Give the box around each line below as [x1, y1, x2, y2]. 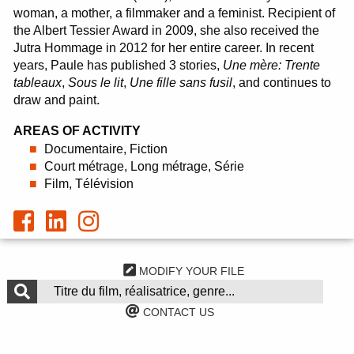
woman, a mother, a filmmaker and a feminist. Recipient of [13, 6, 336, 20]
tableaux [13, 76, 62, 89]
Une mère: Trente [223, 58, 321, 72]
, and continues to [232, 76, 332, 89]
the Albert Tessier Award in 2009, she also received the [13, 24, 320, 37]
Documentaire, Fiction [44, 142, 168, 156]
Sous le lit [68, 76, 124, 89]
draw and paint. [13, 93, 100, 107]
